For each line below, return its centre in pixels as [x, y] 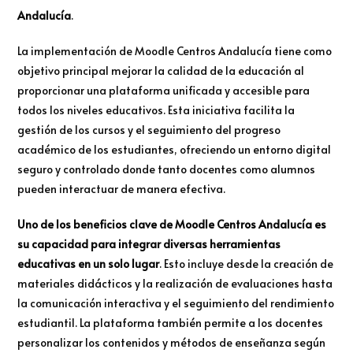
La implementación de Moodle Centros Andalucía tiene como [175, 51]
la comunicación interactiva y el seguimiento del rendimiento [176, 303]
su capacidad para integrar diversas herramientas [149, 244]
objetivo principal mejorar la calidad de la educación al [161, 71]
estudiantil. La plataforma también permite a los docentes [171, 323]
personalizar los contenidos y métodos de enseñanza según [172, 343]
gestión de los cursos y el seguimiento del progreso [149, 130]
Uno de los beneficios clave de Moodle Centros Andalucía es [172, 225]
